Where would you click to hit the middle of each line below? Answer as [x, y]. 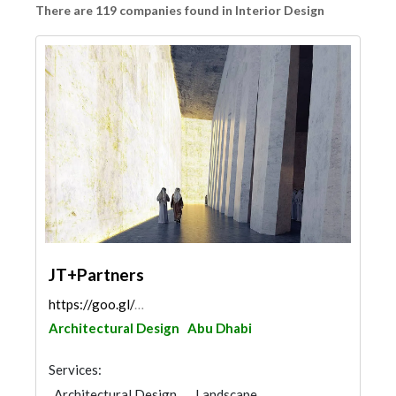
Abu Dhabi [220, 328]
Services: [75, 369]
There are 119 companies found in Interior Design [180, 10]
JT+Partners [96, 274]
